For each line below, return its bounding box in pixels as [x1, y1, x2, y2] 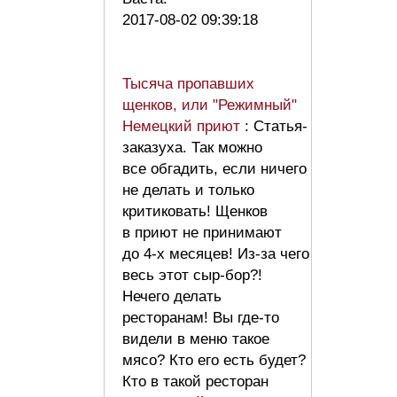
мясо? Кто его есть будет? [122, 351, 306, 369]
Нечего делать [122, 287, 222, 305]
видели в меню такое [122, 330, 269, 347]
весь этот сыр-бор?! [122, 266, 262, 284]
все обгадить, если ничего [122, 160, 307, 177]
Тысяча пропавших [122, 74, 254, 92]
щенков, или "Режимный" [122, 96, 297, 113]
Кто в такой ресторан [122, 372, 269, 390]
